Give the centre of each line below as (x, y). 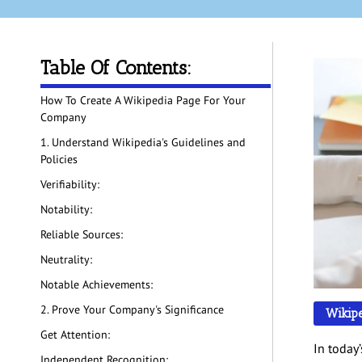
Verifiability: (70, 185)
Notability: (66, 210)
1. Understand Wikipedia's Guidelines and (143, 143)
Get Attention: (77, 335)
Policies (59, 160)
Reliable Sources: (83, 235)
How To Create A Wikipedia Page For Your (143, 101)
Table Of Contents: (116, 68)
